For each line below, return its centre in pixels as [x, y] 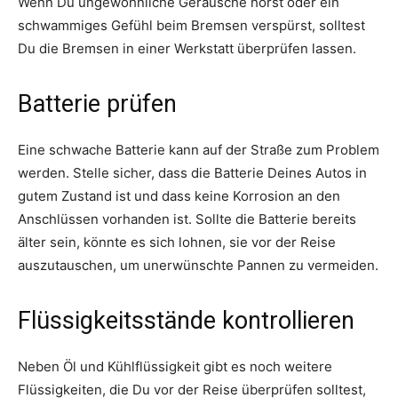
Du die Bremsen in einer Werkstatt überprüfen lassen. [187, 48]
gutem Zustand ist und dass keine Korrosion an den [179, 195]
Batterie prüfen [97, 103]
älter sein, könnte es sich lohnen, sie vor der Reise [177, 242]
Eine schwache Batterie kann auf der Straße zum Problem [199, 149]
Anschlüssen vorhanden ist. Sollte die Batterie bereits [187, 219]
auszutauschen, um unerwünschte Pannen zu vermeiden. [198, 265]
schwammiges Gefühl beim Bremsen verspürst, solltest [191, 25]
